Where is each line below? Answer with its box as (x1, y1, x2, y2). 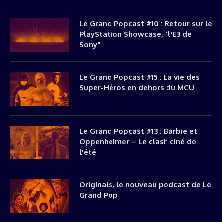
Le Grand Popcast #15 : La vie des (79, 72, 200, 82)
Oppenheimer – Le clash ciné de (79, 136, 196, 146)
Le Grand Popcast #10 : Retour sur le (79, 18, 212, 28)
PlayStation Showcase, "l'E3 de (79, 29, 192, 39)
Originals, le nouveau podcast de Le (79, 180, 211, 189)
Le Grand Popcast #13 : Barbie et (79, 126, 197, 136)
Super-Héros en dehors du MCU (79, 83, 194, 92)
